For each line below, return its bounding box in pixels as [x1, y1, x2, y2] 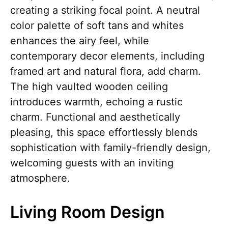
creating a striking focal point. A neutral [10, 4, 200, 16]
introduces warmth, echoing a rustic [10, 96, 183, 108]
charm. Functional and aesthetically [10, 111, 180, 123]
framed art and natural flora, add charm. [10, 65, 201, 77]
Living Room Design [10, 202, 165, 222]
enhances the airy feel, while [10, 35, 149, 47]
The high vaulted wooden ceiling [10, 80, 168, 93]
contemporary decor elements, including [10, 50, 205, 62]
